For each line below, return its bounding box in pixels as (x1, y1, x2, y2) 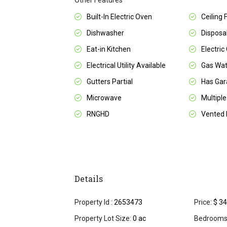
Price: (194, 198, 212, 207)
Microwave (87, 94, 122, 102)
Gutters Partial (87, 78, 133, 86)
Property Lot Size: (74, 214, 131, 223)
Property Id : (74, 198, 112, 207)
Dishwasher (87, 29, 124, 37)
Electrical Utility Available (87, 61, 166, 70)
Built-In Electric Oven (87, 13, 152, 21)
